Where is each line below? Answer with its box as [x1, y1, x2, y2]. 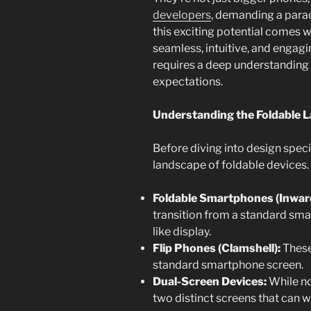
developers [153, 8, 211, 22]
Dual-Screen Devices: [153, 275, 267, 289]
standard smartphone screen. [153, 258, 303, 272]
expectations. [153, 75, 223, 89]
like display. [153, 225, 211, 239]
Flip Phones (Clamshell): [153, 242, 280, 255]
